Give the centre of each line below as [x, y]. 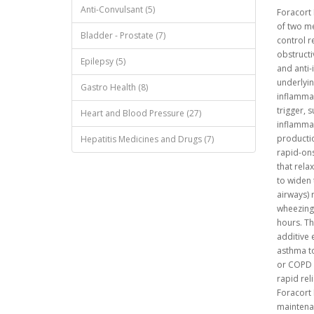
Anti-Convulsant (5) [118, 9]
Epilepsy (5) [103, 61]
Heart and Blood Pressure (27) [141, 113]
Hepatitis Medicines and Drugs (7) [147, 139]
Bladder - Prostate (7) [123, 35]
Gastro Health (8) [114, 87]
